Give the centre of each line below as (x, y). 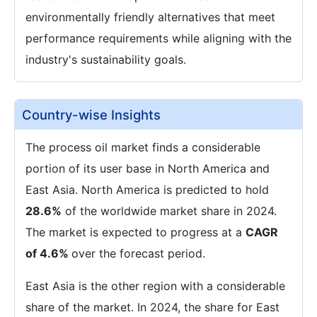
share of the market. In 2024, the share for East (152, 307)
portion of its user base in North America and (148, 168)
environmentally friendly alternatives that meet (150, 17)
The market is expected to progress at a (136, 232)
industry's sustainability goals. (106, 59)
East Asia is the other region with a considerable (155, 286)
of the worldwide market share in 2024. (169, 211)
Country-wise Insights (91, 115)
